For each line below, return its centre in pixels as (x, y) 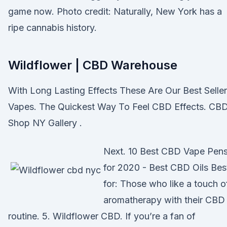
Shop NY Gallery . (45, 123)
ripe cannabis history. (52, 28)
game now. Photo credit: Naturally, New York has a (115, 11)
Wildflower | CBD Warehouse (93, 65)
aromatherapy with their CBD (164, 200)
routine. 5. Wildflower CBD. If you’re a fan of (102, 216)
